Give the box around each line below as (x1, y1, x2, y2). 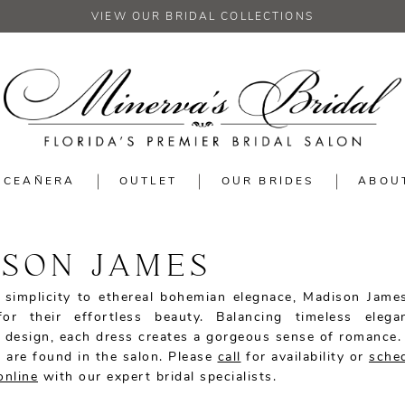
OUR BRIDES (221, 176, 315, 188)
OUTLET (119, 176, 177, 188)
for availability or (240, 351, 369, 365)
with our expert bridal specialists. (38, 371, 277, 385)
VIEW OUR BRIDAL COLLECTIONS (91, 11, 314, 23)
